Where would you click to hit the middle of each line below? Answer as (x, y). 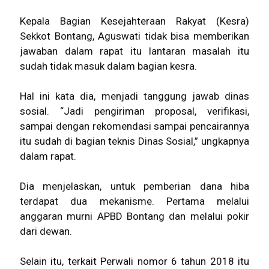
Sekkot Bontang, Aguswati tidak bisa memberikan (134, 36)
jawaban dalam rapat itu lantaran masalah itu (134, 51)
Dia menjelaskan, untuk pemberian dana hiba (134, 186)
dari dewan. (46, 231)
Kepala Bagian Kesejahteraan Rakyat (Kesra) (134, 21)
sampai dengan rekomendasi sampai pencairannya (134, 126)
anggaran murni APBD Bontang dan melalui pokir (134, 216)
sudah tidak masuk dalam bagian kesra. (108, 66)
